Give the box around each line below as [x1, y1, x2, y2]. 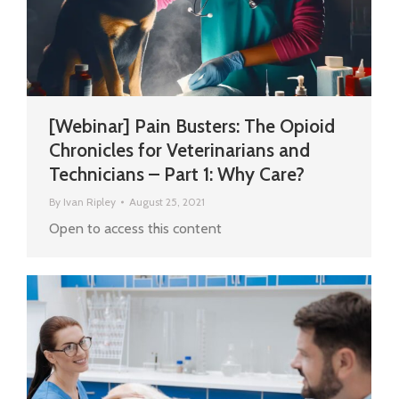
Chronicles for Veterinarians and [49, 139, 310, 162]
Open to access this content [49, 220, 222, 238]
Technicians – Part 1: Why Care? [49, 163, 305, 186]
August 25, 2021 [129, 195, 205, 209]
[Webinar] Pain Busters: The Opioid [49, 115, 335, 138]
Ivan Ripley [63, 195, 116, 209]
